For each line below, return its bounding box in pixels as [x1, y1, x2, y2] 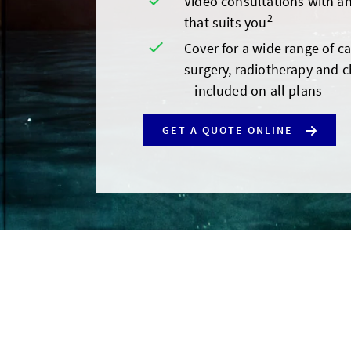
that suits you [184, 13, 267, 31]
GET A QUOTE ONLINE [162, 123, 293, 137]
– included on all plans [184, 81, 323, 100]
